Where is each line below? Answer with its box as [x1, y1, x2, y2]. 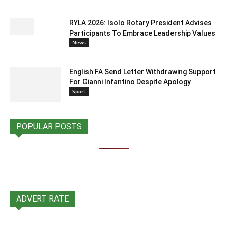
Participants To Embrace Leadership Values [69, 28, 215, 37]
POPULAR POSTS [16, 121, 82, 131]
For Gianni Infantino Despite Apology [69, 77, 191, 86]
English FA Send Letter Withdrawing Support [69, 67, 216, 76]
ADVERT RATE [16, 193, 69, 204]
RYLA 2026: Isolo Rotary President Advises [69, 18, 212, 27]
